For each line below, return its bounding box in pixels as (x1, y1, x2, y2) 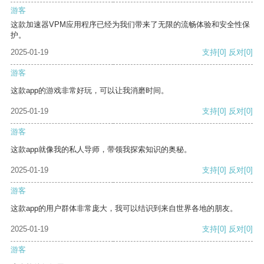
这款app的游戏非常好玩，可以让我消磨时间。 (11, 86, 169, 95)
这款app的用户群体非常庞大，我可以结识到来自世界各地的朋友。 (11, 204, 237, 213)
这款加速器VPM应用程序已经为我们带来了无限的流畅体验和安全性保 (11, 20, 250, 29)
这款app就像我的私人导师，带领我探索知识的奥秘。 (11, 145, 192, 154)
